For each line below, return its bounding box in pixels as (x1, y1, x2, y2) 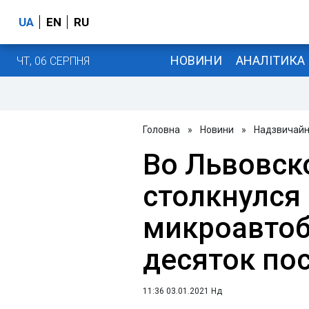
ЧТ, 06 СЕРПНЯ (17, 54, 90, 68)
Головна (143, 124, 180, 135)
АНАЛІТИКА (235, 52, 305, 68)
